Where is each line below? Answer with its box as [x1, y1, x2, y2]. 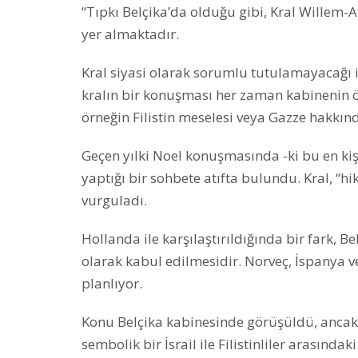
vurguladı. [82, 190, 147, 209]
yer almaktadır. [82, 24, 179, 43]
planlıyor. [82, 273, 142, 292]
